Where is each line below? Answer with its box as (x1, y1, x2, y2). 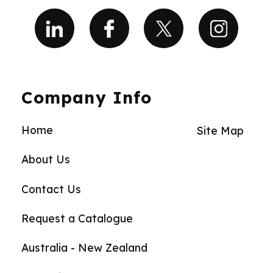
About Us (21, 152, 71, 166)
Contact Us (21, 182, 82, 196)
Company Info (21, 87, 152, 108)
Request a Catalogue (21, 211, 133, 225)
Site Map (196, 123, 244, 137)
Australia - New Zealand (21, 241, 148, 255)
